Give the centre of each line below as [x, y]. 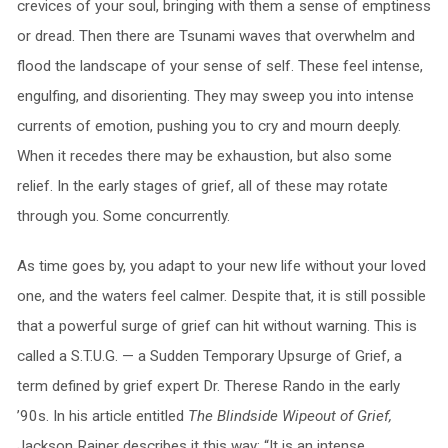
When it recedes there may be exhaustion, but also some [204, 156]
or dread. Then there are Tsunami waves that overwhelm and [215, 36]
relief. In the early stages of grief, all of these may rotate [202, 186]
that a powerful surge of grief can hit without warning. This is [216, 326]
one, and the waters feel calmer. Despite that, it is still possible [221, 296]
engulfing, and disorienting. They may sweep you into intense [215, 96]
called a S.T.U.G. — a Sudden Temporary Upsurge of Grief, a [209, 356]
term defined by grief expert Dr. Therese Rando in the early [208, 386]
